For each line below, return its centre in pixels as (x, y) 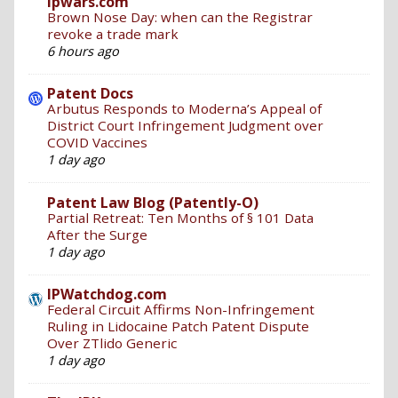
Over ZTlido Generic (112, 342)
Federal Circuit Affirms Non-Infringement (181, 309)
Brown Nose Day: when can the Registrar (180, 16)
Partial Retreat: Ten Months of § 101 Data (180, 217)
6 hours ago (83, 51)
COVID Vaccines (97, 143)
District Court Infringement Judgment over (185, 126)
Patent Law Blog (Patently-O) (153, 202)
